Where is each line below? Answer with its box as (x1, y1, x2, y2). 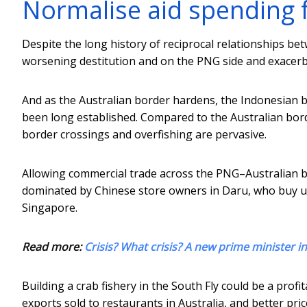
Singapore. (22, 199, 77, 215)
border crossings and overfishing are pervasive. (22, 126, 267, 142)
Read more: (22, 238, 84, 254)
